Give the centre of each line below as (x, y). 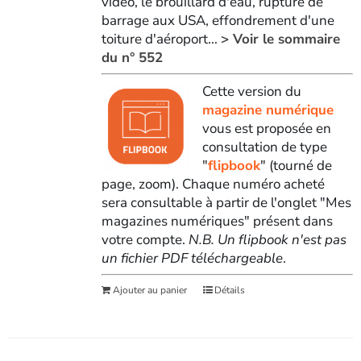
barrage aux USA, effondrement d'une (218, 20)
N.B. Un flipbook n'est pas (267, 239)
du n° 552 (132, 57)
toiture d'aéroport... (161, 39)
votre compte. (145, 239)
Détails (229, 290)
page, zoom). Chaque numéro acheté (213, 184)
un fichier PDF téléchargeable (192, 258)
